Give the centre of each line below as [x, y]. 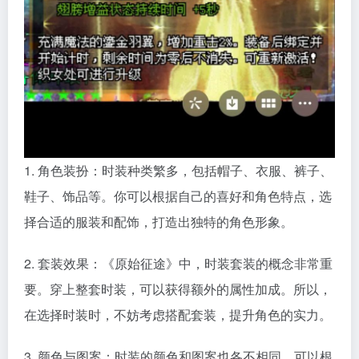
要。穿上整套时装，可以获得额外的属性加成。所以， [178, 288]
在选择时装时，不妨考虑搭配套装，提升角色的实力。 [178, 314]
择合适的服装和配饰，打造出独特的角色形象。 [159, 221]
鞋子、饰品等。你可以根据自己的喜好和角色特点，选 [178, 196]
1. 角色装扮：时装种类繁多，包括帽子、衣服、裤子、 [178, 170]
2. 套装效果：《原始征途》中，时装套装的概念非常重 [178, 263]
